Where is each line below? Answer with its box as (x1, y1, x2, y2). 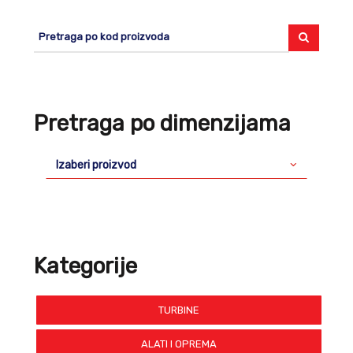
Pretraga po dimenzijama (34, 110, 291, 136)
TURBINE (158, 304, 199, 316)
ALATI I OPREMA (141, 338, 217, 350)
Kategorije (34, 253, 137, 279)
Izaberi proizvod (56, 158, 136, 172)
